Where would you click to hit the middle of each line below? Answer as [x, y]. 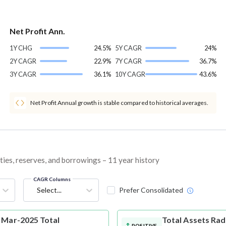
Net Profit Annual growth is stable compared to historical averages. [119, 103]
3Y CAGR [23, 74]
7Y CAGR [128, 61]
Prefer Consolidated [151, 190]
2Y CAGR [23, 61]
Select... [49, 190]
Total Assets [186, 220]
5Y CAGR [128, 48]
